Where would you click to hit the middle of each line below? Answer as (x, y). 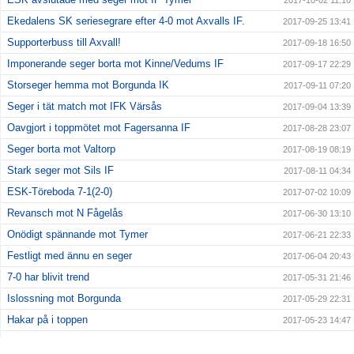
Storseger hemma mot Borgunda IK (88, 85)
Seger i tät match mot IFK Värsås (85, 107)
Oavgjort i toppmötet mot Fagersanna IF (99, 128)
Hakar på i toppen (47, 320)
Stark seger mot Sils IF (60, 171)
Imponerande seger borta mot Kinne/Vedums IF (115, 64)
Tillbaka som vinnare (55, 341)
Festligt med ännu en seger (70, 256)
